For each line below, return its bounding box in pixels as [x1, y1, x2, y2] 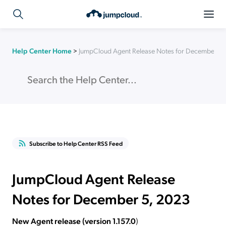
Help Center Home [12, 46, 72, 55]
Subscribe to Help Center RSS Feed [29, 139, 123, 147]
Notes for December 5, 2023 [12, 189, 190, 208]
